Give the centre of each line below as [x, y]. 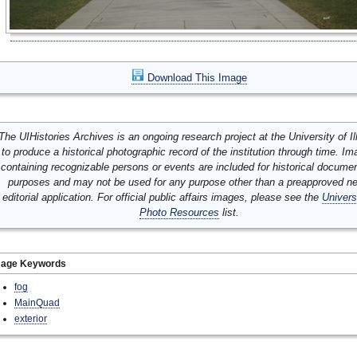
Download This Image [195, 78]
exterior [31, 318]
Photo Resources [179, 212]
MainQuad [37, 302]
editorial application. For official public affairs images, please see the [162, 197]
